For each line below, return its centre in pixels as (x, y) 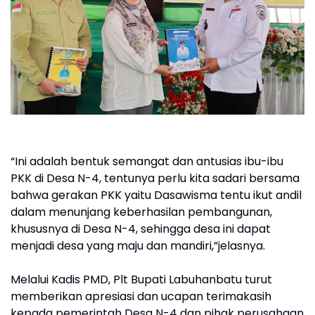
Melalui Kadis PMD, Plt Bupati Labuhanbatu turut (141, 279)
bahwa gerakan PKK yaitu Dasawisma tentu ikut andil (156, 195)
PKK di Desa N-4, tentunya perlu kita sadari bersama (155, 178)
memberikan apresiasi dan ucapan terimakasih (141, 296)
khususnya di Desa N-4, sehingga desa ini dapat (141, 229)
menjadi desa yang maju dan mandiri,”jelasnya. (138, 246)
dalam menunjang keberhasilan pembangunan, (141, 212)
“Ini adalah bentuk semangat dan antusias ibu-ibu (147, 161)
